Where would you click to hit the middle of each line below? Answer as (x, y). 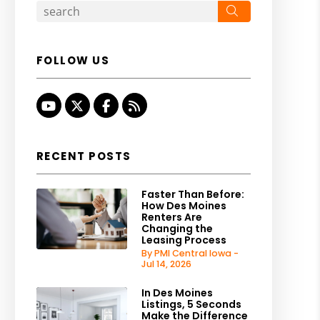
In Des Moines (177, 293)
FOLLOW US (73, 60)
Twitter (106, 105)
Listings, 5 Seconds (191, 304)
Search (261, 10)
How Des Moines (184, 206)
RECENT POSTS (84, 156)
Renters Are (171, 217)
